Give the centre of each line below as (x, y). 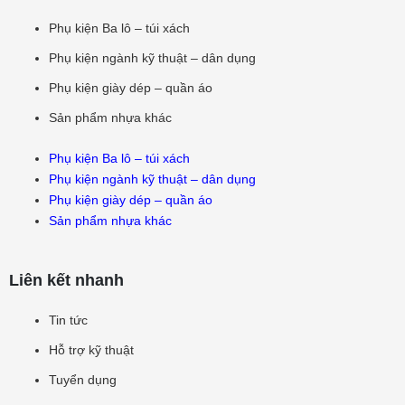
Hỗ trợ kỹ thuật (91, 349)
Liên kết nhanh (66, 280)
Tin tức (68, 320)
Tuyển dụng (82, 379)
